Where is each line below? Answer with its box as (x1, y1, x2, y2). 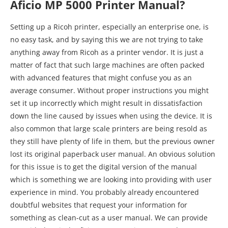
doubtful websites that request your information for (10, 200, 187, 210)
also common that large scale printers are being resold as (10, 124, 207, 134)
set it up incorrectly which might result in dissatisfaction (10, 98, 203, 108)
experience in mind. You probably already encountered (10, 187, 199, 197)
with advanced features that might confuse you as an (10, 73, 192, 83)
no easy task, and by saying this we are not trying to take (10, 35, 203, 45)
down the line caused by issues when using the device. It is (10, 111, 212, 121)
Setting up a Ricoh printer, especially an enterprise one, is (10, 22, 209, 32)
